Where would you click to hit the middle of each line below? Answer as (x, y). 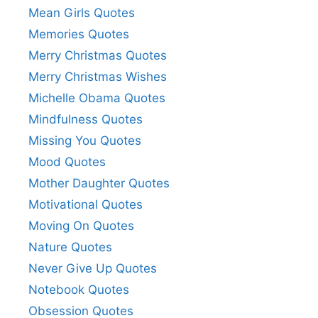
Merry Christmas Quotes (98, 56)
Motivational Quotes (86, 205)
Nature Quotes (70, 247)
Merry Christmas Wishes (98, 77)
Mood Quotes (67, 162)
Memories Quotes (79, 34)
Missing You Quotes (85, 141)
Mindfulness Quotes (86, 120)
